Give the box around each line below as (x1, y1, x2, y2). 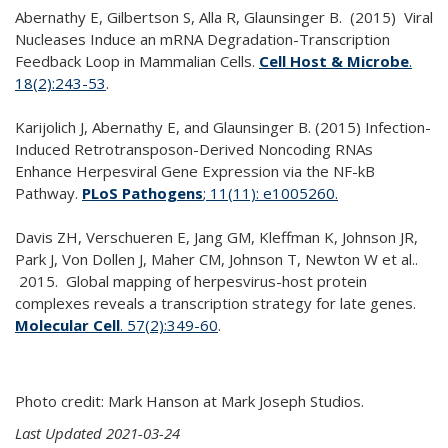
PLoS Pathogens (82, 183, 203, 203)
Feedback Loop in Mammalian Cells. (15, 51, 259, 71)
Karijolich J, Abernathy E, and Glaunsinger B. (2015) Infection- (15, 117, 431, 137)
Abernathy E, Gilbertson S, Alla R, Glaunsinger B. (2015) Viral (15, 7, 433, 27)
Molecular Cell (15, 315, 120, 335)
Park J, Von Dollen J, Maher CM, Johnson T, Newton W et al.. (15, 249, 418, 269)
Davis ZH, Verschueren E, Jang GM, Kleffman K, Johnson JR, (15, 227, 418, 247)
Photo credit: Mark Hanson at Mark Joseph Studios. (15, 391, 364, 411)
